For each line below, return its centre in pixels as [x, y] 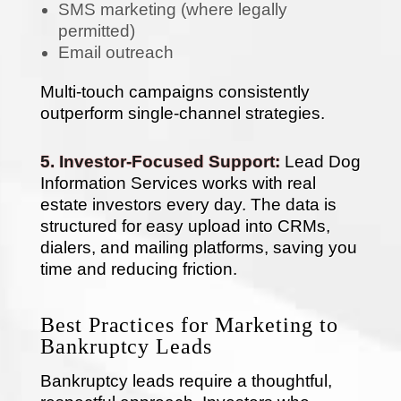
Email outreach [115, 52]
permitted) [96, 30]
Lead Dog [322, 161]
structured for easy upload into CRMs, [185, 226]
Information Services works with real [178, 183]
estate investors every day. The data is [188, 204]
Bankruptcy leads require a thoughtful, [186, 380]
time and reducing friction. [138, 269]
